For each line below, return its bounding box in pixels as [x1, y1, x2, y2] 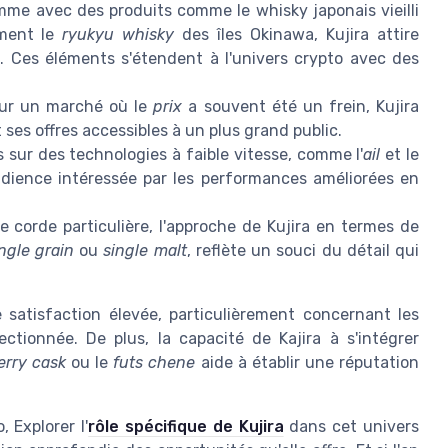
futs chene [113, 353, 196, 373]
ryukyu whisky [62, 25, 175, 45]
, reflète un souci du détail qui [186, 241, 419, 261]
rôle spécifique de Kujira [88, 417, 284, 437]
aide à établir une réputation [195, 353, 419, 373]
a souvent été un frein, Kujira [182, 97, 420, 117]
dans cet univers [283, 417, 420, 437]
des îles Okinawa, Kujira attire [174, 25, 420, 45]
